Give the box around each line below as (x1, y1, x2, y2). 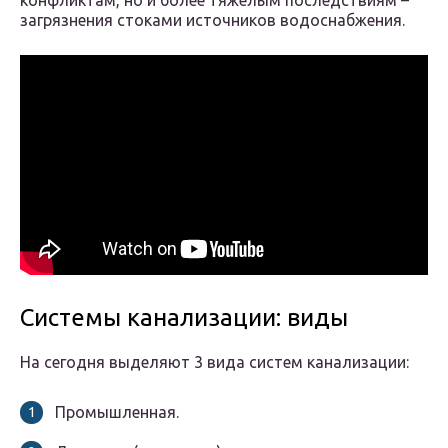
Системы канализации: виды (20, 304, 348, 332)
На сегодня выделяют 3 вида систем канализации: (20, 353, 409, 372)
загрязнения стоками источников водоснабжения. (20, 11, 405, 30)
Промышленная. (55, 403, 179, 422)
